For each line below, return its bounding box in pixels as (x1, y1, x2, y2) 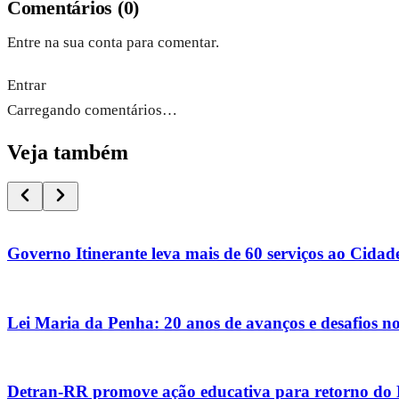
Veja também (7, 140, 128, 164)
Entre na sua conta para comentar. (7, 33, 219, 51)
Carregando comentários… (7, 101, 177, 118)
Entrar (7, 76, 46, 94)
